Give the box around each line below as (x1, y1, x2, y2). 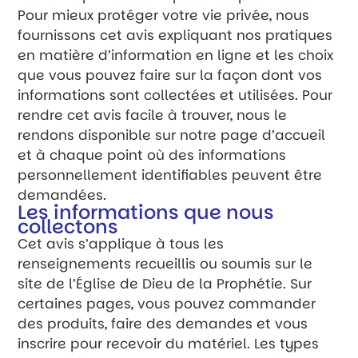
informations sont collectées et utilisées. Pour (18, 85, 333, 105)
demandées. (18, 185, 107, 205)
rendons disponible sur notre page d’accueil (18, 125, 326, 145)
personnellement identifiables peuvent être (18, 165, 323, 185)
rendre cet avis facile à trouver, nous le (18, 105, 288, 125)
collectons (18, 213, 119, 240)
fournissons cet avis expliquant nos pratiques (18, 25, 333, 45)
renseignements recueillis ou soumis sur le (18, 253, 313, 273)
